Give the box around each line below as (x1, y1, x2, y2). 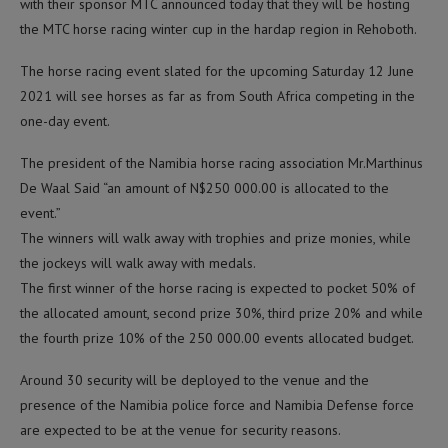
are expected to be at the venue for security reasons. (20, 420, 341, 439)
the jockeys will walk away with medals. (20, 253, 256, 272)
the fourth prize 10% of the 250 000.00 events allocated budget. (20, 328, 414, 347)
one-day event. (20, 111, 110, 130)
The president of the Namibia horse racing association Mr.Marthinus (20, 153, 423, 172)
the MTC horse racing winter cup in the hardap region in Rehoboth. (20, 19, 417, 38)
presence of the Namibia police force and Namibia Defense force (20, 395, 414, 414)
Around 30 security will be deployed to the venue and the (20, 370, 369, 389)
